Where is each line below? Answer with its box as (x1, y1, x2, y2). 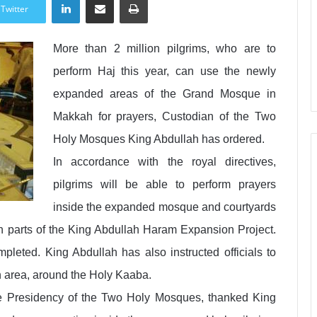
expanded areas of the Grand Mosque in (53, 88, 276, 100)
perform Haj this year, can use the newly (53, 65, 276, 77)
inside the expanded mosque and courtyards (53, 201, 276, 213)
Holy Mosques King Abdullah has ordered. (53, 133, 265, 145)
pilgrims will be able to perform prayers (53, 178, 276, 190)
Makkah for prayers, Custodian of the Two (53, 110, 276, 122)
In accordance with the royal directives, (53, 156, 276, 168)
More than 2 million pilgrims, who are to (53, 42, 276, 54)
